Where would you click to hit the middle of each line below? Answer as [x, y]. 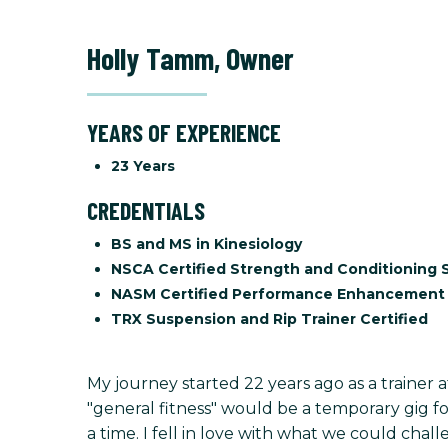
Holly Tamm [150, 58]
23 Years [143, 166]
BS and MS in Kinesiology [206, 244]
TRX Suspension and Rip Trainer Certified [269, 319]
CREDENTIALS [146, 210]
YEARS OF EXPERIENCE [184, 132]
